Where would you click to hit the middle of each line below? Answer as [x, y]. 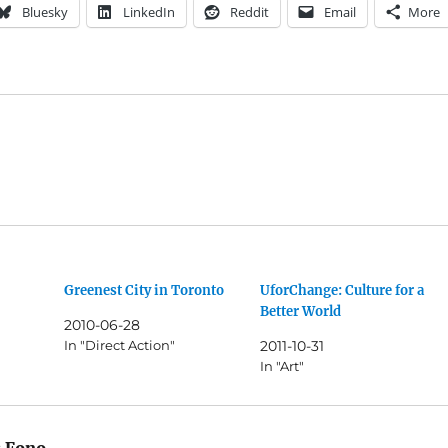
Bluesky [44, 12]
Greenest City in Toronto [144, 291]
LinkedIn [148, 12]
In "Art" [281, 366]
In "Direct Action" [120, 345]
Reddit [249, 12]
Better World [300, 312]
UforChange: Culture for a [341, 291]
